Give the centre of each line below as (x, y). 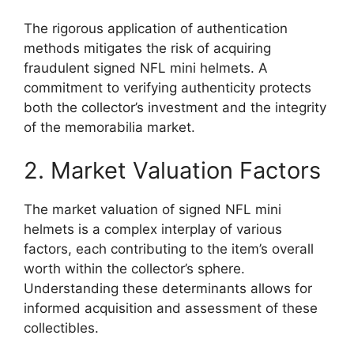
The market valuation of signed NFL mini (153, 209)
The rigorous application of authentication (156, 28)
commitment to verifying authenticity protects (168, 87)
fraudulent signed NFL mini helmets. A (146, 68)
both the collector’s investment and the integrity (175, 107)
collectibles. (61, 328)
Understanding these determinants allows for (168, 288)
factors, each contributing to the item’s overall (169, 249)
